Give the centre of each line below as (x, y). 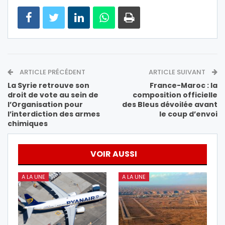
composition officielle (175, 95)
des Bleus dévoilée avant (170, 104)
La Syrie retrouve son (48, 85)
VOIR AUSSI (114, 154)
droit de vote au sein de (53, 95)
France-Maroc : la (184, 85)
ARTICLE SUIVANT (178, 72)
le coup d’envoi (188, 114)
